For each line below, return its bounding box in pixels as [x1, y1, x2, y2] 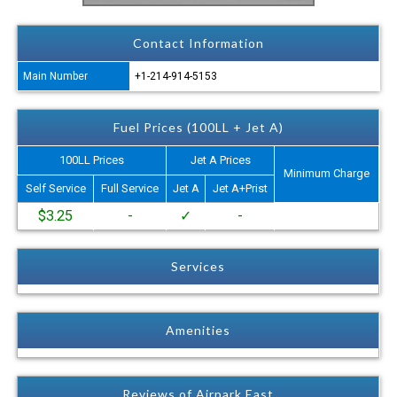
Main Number [23, 69, 89, 82]
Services [171, 258, 226, 274]
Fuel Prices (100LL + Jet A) [113, 119, 284, 135]
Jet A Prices [190, 152, 251, 167]
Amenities [166, 322, 231, 338]
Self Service [25, 181, 86, 195]
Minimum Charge [284, 166, 370, 180]
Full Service [101, 181, 160, 195]
